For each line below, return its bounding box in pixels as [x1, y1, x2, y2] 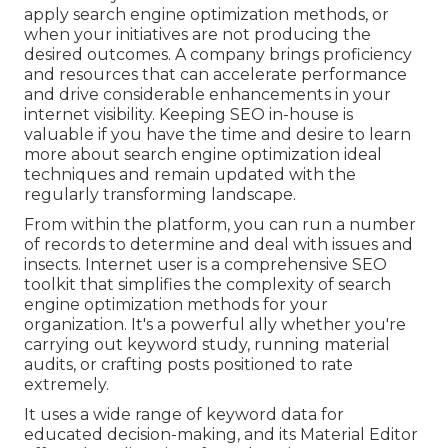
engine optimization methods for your [24, 294, 328, 314]
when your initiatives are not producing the [24, 24, 371, 44]
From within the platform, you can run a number [24, 214, 416, 234]
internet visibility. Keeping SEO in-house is [24, 104, 353, 124]
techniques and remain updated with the [24, 164, 356, 184]
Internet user [85, 254, 193, 274]
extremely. [24, 374, 109, 394]
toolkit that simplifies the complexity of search [24, 274, 391, 294]
